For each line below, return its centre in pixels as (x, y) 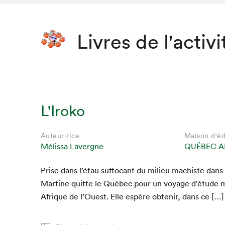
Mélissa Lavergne (72, 146)
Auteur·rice (60, 136)
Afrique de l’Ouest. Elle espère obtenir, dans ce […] (132, 197)
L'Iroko (63, 111)
